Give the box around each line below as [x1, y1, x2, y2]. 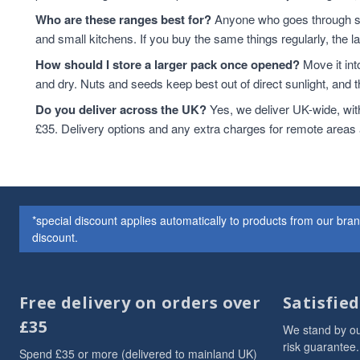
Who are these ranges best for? [35, 10, 211, 28]
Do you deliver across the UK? [35, 100, 207, 118]
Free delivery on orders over [19, 292, 261, 313]
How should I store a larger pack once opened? [35, 55, 300, 73]
